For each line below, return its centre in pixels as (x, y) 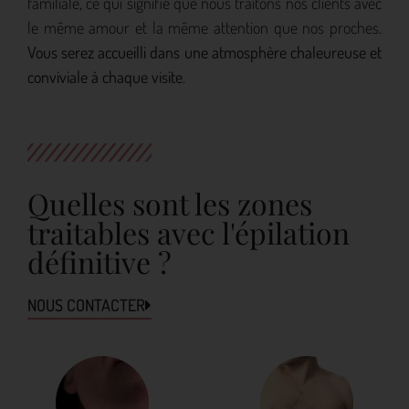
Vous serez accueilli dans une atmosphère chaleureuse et (204, 52)
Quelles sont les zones (170, 204)
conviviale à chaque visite (105, 77)
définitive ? (100, 262)
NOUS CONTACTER (86, 305)
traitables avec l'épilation (189, 233)
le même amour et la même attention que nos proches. (204, 28)
